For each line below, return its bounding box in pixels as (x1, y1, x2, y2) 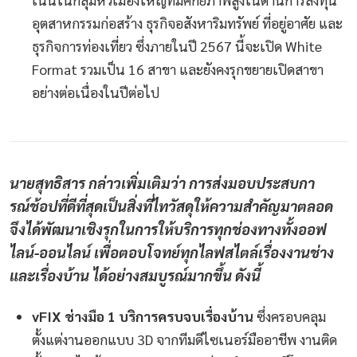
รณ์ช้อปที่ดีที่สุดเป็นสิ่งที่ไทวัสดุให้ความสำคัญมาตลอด (10, 195, 333, 215)
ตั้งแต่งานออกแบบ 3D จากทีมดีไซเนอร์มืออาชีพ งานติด (32, 330, 337, 349)
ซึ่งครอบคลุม (253, 307, 326, 326)
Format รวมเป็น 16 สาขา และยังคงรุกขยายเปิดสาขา (32, 59, 324, 78)
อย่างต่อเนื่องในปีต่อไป (32, 82, 159, 101)
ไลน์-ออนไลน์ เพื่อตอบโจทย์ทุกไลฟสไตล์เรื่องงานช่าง (10, 241, 334, 261)
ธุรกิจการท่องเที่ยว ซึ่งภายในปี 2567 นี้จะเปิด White (32, 36, 322, 55)
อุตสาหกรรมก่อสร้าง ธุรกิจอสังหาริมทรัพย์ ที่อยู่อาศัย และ (32, 13, 343, 32)
